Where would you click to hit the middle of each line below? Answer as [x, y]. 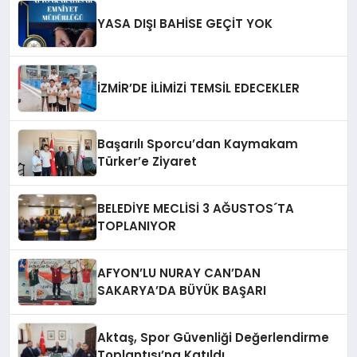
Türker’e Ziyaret [147, 161]
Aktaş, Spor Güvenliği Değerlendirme [214, 337]
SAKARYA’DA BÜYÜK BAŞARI [182, 290]
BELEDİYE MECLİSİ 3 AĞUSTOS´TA [196, 208]
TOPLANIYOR [137, 226]
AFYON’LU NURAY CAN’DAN [179, 273]
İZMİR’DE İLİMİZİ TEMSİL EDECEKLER [199, 88]
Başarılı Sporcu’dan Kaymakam [198, 143]
